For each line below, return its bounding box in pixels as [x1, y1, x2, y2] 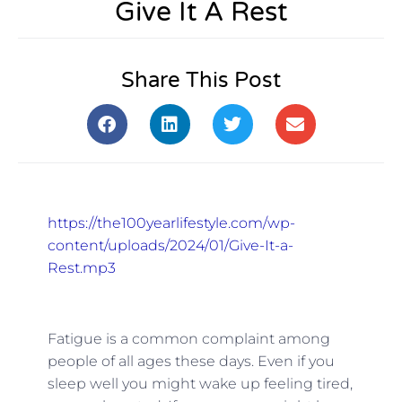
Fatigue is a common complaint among [47, 329, 330, 347]
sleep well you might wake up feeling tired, [47, 374, 353, 392]
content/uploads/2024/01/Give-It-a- [47, 236, 293, 254]
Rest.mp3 [47, 258, 116, 276]
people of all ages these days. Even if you [47, 352, 335, 370]
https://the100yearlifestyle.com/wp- [47, 214, 295, 232]
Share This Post [121, 67, 281, 94]
